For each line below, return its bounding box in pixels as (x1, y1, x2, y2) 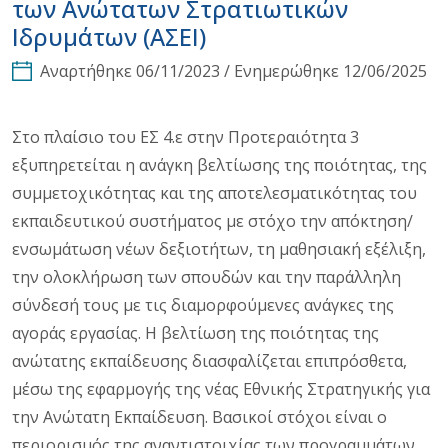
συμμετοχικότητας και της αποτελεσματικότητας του (12, 181, 417, 204)
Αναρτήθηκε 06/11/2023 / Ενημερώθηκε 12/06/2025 (40, 59, 427, 82)
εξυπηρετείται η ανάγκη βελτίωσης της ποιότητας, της (12, 153, 427, 176)
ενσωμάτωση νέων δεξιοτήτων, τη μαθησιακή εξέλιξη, (12, 237, 426, 260)
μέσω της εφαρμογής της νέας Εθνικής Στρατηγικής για (12, 377, 430, 400)
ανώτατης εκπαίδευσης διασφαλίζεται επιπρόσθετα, (12, 349, 407, 372)
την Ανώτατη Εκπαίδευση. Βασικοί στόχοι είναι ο (12, 405, 387, 428)
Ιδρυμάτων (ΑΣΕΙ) (12, 20, 206, 53)
